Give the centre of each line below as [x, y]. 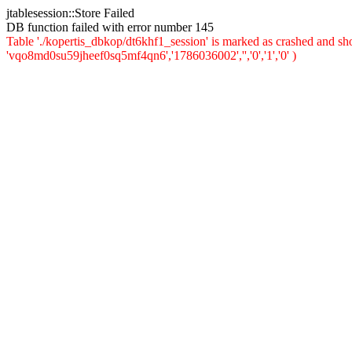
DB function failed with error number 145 [110, 27]
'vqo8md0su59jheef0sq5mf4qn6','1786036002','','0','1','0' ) [151, 55]
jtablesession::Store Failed [70, 13]
